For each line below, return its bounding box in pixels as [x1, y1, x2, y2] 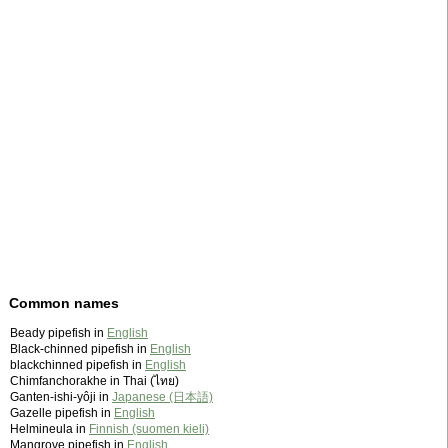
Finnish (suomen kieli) [89, 422, 209, 437]
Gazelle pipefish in [10, 406, 114, 421]
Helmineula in [10, 422, 89, 437]
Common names [9, 295, 119, 312]
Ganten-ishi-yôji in [10, 390, 112, 405]
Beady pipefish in [10, 326, 107, 341]
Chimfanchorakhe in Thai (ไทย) [10, 374, 179, 389]
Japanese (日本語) [112, 390, 213, 405]
